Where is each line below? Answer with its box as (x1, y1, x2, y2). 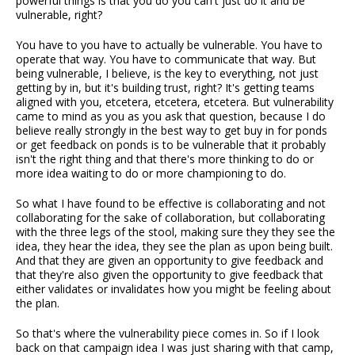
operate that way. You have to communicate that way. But (16, 52, 316, 67)
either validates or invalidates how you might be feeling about (16, 281, 331, 297)
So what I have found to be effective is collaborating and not (16, 196, 326, 212)
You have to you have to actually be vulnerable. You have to (16, 37, 323, 53)
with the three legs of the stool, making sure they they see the (16, 224, 335, 240)
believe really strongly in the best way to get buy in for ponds (16, 123, 327, 139)
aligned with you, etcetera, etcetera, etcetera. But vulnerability (16, 94, 334, 110)
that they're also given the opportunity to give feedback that (16, 267, 323, 283)
